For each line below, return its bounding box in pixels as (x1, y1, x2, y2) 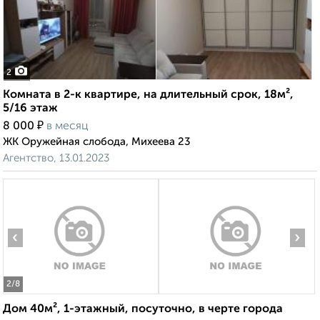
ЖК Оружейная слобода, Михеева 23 (3, 136, 191, 148)
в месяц (46, 121, 89, 133)
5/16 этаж (3, 103, 58, 115)
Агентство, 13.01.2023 (3, 153, 109, 164)
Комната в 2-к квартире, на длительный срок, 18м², (3, 89, 294, 101)
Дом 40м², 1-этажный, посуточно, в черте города (3, 304, 283, 316)
